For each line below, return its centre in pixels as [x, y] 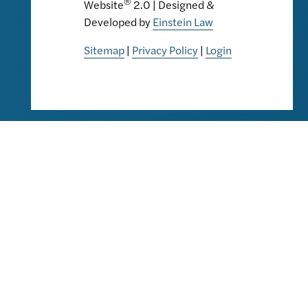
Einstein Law [183, 22]
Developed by [118, 22]
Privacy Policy [165, 50]
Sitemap [104, 50]
